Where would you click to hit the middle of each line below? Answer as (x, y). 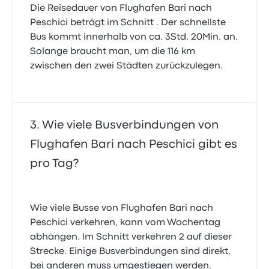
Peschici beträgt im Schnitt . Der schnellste (128, 23)
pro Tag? (55, 164)
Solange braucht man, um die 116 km (113, 52)
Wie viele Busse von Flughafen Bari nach (122, 208)
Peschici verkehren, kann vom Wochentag (125, 223)
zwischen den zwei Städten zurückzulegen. (127, 66)
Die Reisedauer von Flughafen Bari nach (121, 8)
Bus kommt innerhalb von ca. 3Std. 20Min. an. (134, 37)
